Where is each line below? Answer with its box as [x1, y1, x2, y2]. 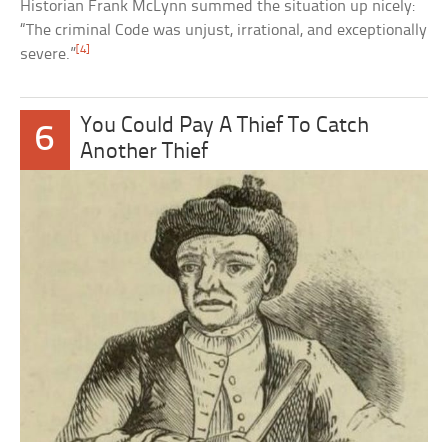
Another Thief [79, 141, 208, 165]
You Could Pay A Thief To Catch [79, 115, 369, 139]
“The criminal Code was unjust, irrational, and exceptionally [20, 22, 428, 40]
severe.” [20, 46, 77, 64]
